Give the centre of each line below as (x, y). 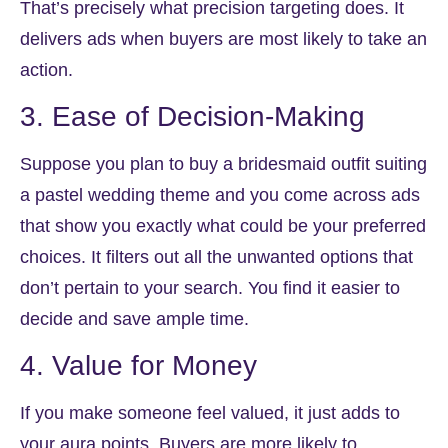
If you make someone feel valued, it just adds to (210, 413)
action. (46, 69)
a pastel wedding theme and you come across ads (220, 194)
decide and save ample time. (134, 318)
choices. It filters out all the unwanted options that (216, 256)
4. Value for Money (138, 366)
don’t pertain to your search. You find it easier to (210, 287)
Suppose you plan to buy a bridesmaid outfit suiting (223, 163)
